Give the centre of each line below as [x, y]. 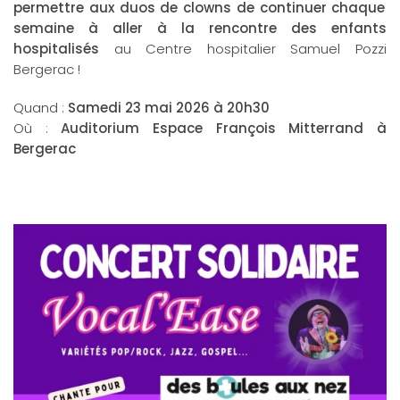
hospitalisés [56, 49]
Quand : [39, 108]
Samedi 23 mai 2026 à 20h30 [167, 108]
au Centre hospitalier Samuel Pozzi [243, 49]
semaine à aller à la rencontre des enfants [200, 29]
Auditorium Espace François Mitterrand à [224, 129]
